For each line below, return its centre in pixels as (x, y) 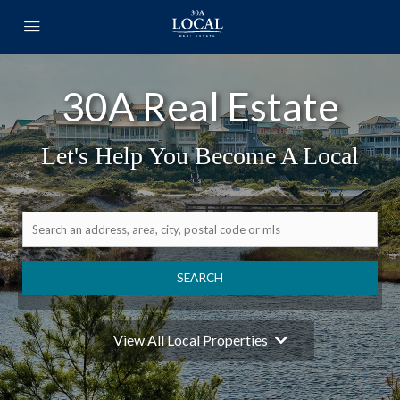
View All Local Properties (190, 339)
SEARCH (200, 277)
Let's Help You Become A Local (200, 155)
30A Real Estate (200, 106)
